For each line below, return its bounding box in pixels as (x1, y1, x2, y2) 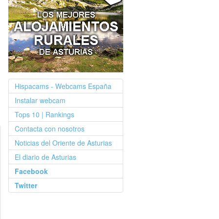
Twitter (15, 180, 37, 191)
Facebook (15, 166, 48, 176)
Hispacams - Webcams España (15, 81, 111, 91)
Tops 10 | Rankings (15, 109, 74, 120)
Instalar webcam (15, 95, 66, 106)
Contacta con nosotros (15, 124, 85, 134)
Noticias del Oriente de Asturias (15, 138, 112, 148)
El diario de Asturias (15, 152, 76, 162)
